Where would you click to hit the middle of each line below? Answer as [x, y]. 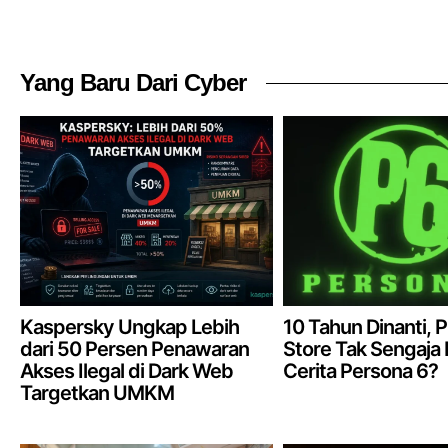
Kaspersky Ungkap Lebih [129, 326]
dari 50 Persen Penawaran [134, 348]
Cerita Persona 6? [360, 370]
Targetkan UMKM [97, 392]
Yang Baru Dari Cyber [133, 83]
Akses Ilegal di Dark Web [126, 370]
